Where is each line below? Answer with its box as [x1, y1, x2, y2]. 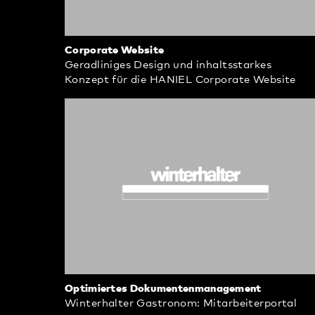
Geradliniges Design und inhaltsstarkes [65, 59, 271, 70]
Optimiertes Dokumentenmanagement [65, 283, 262, 294]
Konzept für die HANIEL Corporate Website [65, 74, 296, 85]
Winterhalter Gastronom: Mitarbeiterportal [65, 297, 297, 309]
